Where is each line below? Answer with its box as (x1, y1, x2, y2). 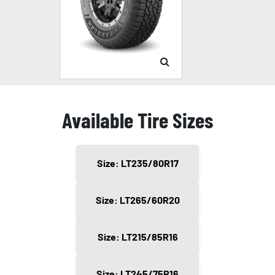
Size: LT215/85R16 (97, 231, 178, 243)
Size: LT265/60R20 (95, 194, 180, 206)
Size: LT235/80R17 (96, 157, 179, 169)
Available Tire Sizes (62, 107, 213, 133)
